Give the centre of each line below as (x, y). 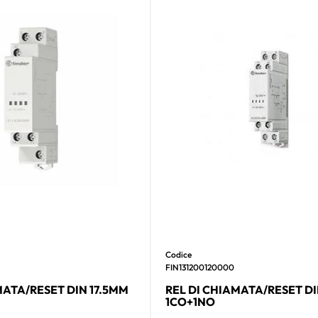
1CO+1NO (190, 301)
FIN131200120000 (199, 267)
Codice (178, 254)
